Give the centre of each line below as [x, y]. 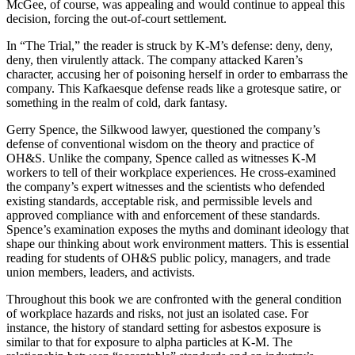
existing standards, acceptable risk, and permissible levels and [159, 201]
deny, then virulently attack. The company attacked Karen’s [155, 60]
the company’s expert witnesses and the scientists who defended [166, 187]
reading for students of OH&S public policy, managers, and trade [168, 258]
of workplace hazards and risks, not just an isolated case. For [157, 314]
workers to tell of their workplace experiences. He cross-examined [171, 173]
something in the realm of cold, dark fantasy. [117, 103]
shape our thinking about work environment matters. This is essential [177, 244]
